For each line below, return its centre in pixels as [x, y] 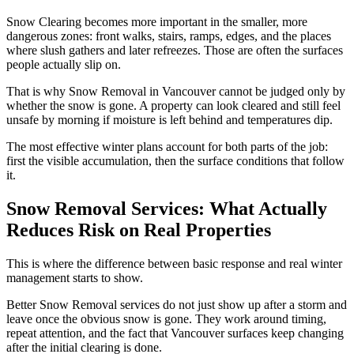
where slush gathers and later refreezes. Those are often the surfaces [175, 51]
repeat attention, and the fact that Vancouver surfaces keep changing [175, 333]
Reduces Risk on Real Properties [139, 230]
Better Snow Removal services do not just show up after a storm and [177, 305]
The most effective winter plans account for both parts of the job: [167, 147]
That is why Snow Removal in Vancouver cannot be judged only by [176, 92]
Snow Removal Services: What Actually [167, 209]
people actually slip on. [64, 65]
